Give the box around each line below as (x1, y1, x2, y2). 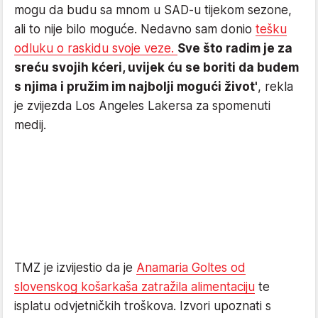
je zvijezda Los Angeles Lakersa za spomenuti (14, 98, 270, 113)
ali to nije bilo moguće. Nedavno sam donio (14, 21, 256, 36)
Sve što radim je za (177, 40, 292, 55)
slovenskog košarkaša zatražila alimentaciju (14, 279, 255, 294)
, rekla (258, 79, 293, 94)
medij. (14, 117, 46, 132)
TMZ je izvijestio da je (14, 260, 136, 275)
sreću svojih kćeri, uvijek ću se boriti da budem (14, 60, 299, 75)
